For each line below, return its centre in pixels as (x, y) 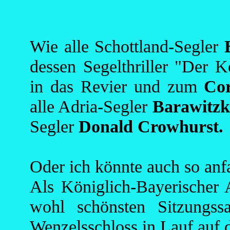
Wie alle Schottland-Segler (127, 46)
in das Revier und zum (117, 86)
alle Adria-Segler (91, 106)
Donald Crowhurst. (151, 126)
